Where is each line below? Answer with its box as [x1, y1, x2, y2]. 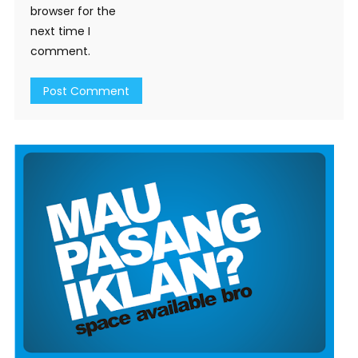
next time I [30, 23, 90, 40]
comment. [30, 43, 90, 60]
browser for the [30, 3, 116, 20]
